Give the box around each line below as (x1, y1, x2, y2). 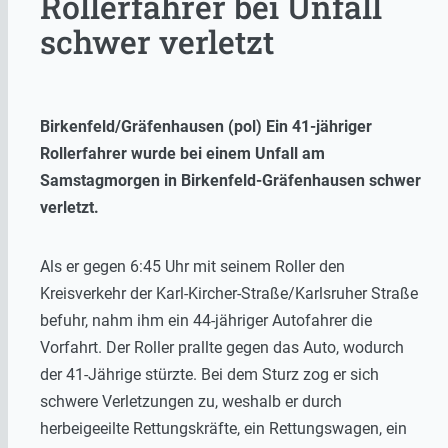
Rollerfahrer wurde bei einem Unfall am (40, 143, 325, 163)
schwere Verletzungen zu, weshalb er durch (40, 391, 342, 411)
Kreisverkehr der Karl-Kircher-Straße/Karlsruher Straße (40, 283, 418, 303)
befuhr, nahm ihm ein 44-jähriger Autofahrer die (40, 310, 372, 330)
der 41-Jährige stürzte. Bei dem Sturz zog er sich (40, 364, 379, 384)
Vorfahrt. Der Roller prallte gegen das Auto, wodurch (40, 337, 404, 357)
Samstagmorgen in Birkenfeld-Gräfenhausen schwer (40, 170, 421, 190)
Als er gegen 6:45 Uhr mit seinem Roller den (40, 256, 345, 276)
